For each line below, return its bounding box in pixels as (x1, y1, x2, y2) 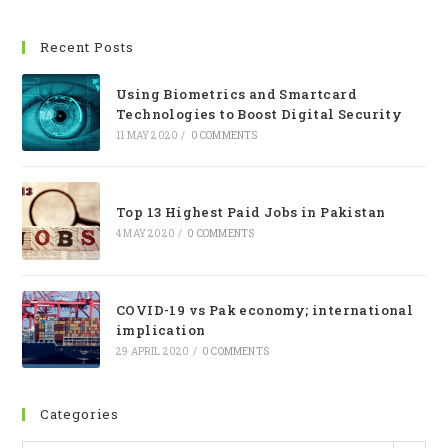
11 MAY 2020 (115, 128, 179, 142)
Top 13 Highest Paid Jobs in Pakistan (115, 203, 386, 222)
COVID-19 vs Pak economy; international (115, 301, 414, 320)
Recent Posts (40, 37, 135, 56)
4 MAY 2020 (115, 227, 175, 241)
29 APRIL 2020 (115, 345, 190, 359)
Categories (40, 405, 120, 424)
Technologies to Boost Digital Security (115, 104, 403, 123)
